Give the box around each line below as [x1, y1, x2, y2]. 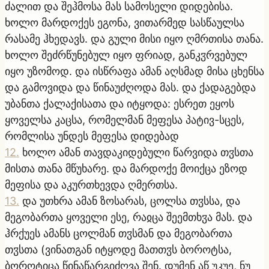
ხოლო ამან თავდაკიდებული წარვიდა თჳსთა [22, 145, 253, 159]
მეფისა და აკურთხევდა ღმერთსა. [5, 178, 178, 191]
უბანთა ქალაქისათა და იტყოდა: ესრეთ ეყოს [5, 97, 234, 110]
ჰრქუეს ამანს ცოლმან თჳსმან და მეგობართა [5, 226, 232, 240]
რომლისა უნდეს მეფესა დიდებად [5, 129, 179, 142]
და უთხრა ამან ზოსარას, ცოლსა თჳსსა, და [22, 194, 240, 207]
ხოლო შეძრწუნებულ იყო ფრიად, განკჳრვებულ [5, 48, 247, 61]
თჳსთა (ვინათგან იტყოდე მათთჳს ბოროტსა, [5, 243, 232, 256]
